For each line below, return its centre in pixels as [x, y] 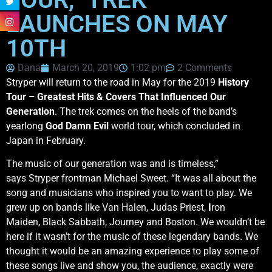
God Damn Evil [77, 126]
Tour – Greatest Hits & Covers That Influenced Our [116, 97]
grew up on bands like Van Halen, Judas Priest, [107, 207]
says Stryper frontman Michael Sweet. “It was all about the [131, 178]
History [233, 82]
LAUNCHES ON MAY [117, 24]
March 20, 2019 [86, 67]
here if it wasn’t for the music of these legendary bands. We [132, 236]
